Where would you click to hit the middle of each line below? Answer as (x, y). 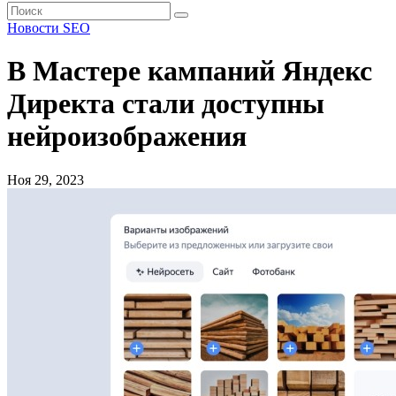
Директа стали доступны (166, 104)
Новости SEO (49, 28)
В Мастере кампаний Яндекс (190, 71)
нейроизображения (127, 137)
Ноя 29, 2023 (46, 179)
